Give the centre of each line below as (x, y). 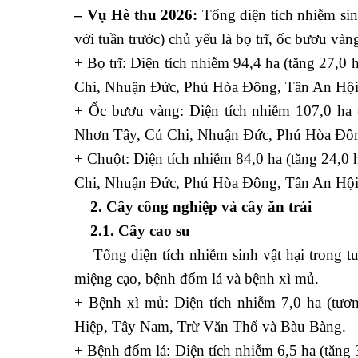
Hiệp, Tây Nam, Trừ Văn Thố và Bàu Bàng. (210, 327)
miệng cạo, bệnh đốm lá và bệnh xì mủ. (197, 279)
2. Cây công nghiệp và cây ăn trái (193, 207)
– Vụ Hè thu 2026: (138, 15)
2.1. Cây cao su (132, 231)
